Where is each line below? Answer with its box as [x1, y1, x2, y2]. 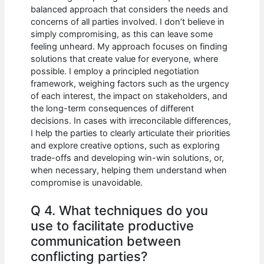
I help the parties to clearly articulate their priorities [31, 127, 231, 138]
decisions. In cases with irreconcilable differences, [31, 115, 232, 126]
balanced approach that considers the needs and [31, 4, 229, 15]
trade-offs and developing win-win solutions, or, [31, 152, 225, 163]
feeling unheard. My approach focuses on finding [31, 41, 228, 52]
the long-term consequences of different [31, 103, 194, 114]
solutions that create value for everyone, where [31, 53, 219, 64]
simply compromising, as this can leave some [31, 28, 213, 39]
